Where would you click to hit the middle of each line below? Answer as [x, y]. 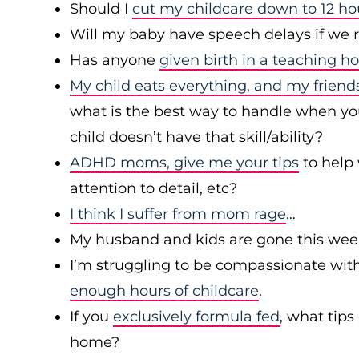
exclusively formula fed [196, 317]
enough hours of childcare [164, 291]
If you [91, 317]
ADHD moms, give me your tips [184, 163]
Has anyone [115, 60]
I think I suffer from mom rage [178, 214]
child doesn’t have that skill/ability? [196, 137]
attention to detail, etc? [153, 188]
